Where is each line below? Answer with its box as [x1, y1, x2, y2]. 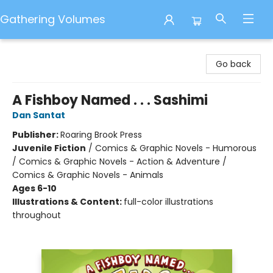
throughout [12, 209, 61, 221]
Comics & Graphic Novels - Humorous [95, 142, 257, 154]
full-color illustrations [124, 196, 213, 208]
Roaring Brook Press [60, 129, 142, 141]
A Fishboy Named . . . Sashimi [12, 91, 208, 110]
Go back [216, 58, 251, 70]
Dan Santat [12, 109, 65, 121]
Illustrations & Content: [12, 196, 124, 208]
